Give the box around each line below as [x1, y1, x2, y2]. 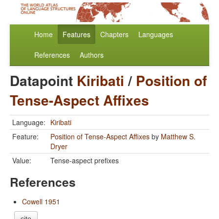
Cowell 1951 [22, 197, 60, 207]
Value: [12, 155, 31, 166]
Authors [80, 50, 104, 60]
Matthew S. [161, 131, 196, 142]
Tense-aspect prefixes [50, 155, 119, 166]
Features [63, 29, 90, 40]
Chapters [100, 29, 129, 40]
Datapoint [10, 70, 77, 91]
